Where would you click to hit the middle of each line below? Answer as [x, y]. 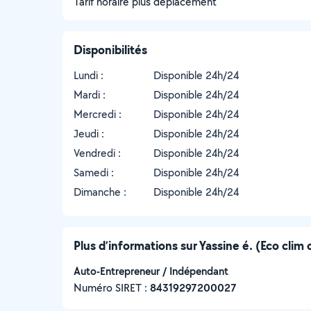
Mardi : [90, 95]
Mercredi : [98, 114]
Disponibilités [110, 50]
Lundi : [89, 75]
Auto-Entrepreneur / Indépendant [151, 271]
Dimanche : [100, 192]
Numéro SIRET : [112, 288]
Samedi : [94, 173]
